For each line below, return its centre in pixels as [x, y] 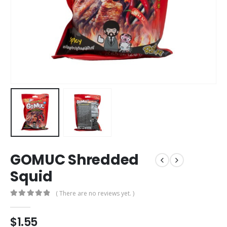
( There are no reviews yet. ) [95, 193]
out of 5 [29, 203]
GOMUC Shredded [75, 160]
